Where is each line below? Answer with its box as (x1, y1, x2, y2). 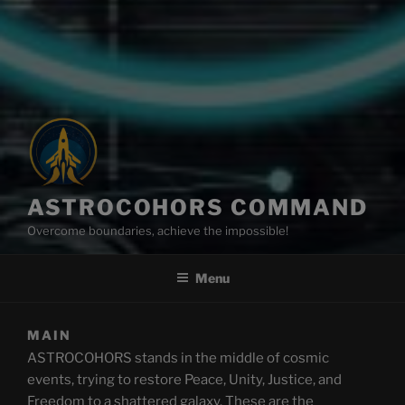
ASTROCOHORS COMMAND (27, 194, 368, 221)
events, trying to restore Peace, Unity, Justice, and (27, 371, 342, 388)
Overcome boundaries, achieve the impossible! (27, 223, 288, 238)
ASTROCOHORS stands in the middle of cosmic (27, 349, 329, 366)
